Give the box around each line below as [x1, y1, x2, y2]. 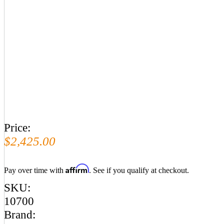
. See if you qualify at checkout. [89, 166, 189, 175]
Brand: [4, 208, 35, 221]
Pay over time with [4, 166, 65, 175]
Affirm [65, 163, 89, 174]
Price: [4, 121, 30, 134]
